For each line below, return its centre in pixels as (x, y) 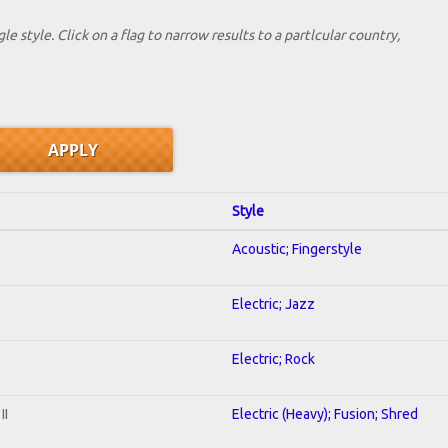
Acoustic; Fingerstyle (297, 248)
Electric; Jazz (273, 303)
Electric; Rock (273, 358)
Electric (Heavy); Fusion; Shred (325, 413)
